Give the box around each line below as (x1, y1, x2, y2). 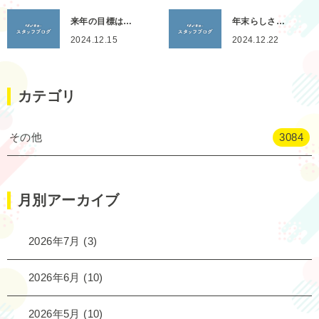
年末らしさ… (231, 16, 286, 26)
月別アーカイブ (18, 192, 120, 208)
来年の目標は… (70, 16, 132, 26)
